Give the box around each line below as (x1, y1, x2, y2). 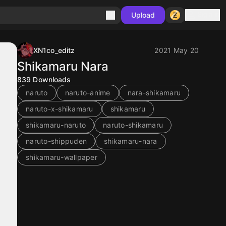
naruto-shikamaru (103, 121, 163, 129)
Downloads (33, 75, 71, 84)
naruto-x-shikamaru (26, 104, 93, 113)
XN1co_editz (33, 46, 75, 54)
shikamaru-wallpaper (26, 153, 97, 161)
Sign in (197, 10, 220, 18)
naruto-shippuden (26, 137, 87, 145)
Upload (131, 11, 155, 19)
